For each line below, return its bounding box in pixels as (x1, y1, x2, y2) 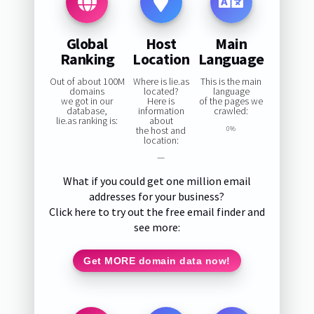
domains (69, 85, 105, 98)
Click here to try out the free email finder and (48, 205, 265, 219)
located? (143, 85, 179, 98)
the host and (136, 124, 186, 137)
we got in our (61, 95, 114, 108)
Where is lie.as (132, 75, 189, 88)
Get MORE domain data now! (83, 254, 231, 266)
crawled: (214, 104, 248, 118)
